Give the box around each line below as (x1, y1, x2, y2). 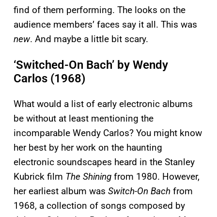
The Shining (65, 171, 114, 183)
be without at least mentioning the (14, 113, 154, 124)
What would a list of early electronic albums (14, 98, 193, 110)
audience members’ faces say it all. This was (14, 19, 197, 31)
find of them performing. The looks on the (14, 4, 186, 16)
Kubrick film (14, 171, 65, 183)
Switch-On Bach (108, 186, 173, 197)
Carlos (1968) (14, 72, 85, 86)
